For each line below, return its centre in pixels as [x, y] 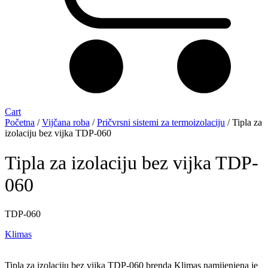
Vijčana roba [66, 123]
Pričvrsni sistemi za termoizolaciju [161, 123]
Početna [20, 123]
